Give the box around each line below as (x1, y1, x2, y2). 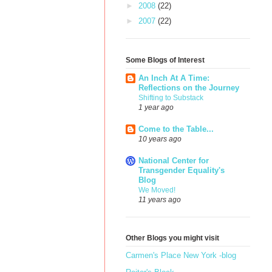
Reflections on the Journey (138, 83, 239, 93)
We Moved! (138, 186, 175, 195)
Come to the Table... (138, 124, 214, 134)
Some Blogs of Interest (126, 55, 205, 64)
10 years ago (138, 135, 182, 143)
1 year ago (138, 103, 174, 112)
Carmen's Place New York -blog (126, 250, 236, 260)
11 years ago (138, 195, 181, 204)
